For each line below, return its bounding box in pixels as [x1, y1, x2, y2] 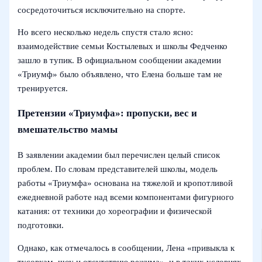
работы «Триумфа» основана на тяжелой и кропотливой [18, 178, 233, 188]
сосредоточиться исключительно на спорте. [18, 5, 186, 15]
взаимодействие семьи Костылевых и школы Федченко [18, 42, 228, 51]
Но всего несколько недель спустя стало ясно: [18, 27, 194, 37]
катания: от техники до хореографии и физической [18, 206, 212, 216]
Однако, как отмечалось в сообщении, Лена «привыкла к [18, 243, 235, 253]
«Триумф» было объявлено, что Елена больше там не [18, 70, 223, 80]
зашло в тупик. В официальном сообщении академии [18, 56, 222, 65]
